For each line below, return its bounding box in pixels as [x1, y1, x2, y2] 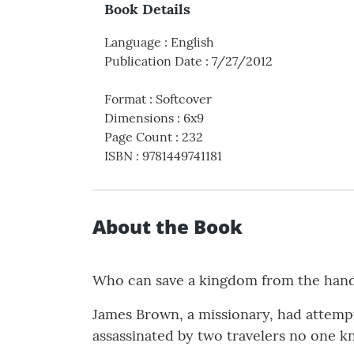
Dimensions [104, 110, 174, 126]
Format [104, 91, 146, 107]
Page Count [104, 129, 172, 145]
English [171, 34, 214, 51]
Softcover [156, 91, 212, 107]
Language [104, 34, 161, 51]
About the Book [92, 213, 243, 240]
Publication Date [104, 53, 202, 70]
